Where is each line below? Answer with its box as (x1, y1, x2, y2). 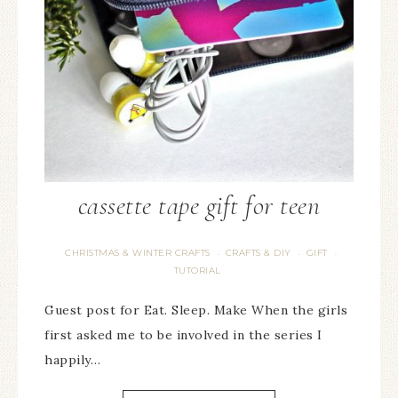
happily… (44, 352, 100, 368)
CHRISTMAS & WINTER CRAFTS (65, 247, 211, 259)
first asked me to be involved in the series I (44, 327, 322, 343)
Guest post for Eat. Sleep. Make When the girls (44, 302, 347, 318)
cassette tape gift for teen (77, 189, 321, 222)
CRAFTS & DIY (225, 247, 291, 259)
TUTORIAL (173, 265, 221, 276)
